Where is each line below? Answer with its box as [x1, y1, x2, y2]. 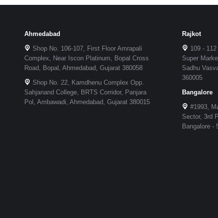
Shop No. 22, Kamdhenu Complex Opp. [31, 78, 144, 86]
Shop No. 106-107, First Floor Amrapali [31, 44, 142, 52]
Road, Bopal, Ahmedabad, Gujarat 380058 [24, 64, 143, 72]
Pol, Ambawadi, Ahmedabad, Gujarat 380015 [24, 98, 150, 106]
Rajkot [182, 30, 201, 37]
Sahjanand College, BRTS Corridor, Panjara [24, 88, 146, 96]
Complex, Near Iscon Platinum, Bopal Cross [24, 54, 149, 62]
